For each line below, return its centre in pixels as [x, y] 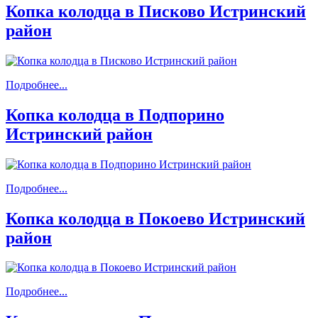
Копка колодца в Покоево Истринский [155, 218]
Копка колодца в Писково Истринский [156, 11]
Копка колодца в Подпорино [115, 115]
